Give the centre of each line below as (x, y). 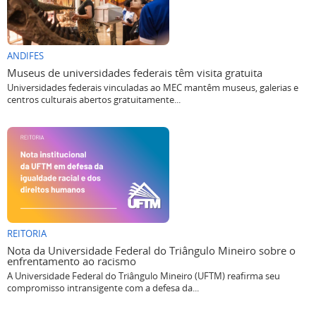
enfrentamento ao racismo (72, 261)
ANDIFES (25, 56)
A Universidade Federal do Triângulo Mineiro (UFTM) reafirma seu (144, 276)
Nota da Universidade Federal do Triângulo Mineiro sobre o (151, 251)
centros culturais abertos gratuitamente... (94, 100)
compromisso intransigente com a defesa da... (103, 288)
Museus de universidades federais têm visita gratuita (135, 73)
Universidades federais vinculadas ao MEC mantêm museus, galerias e (153, 88)
